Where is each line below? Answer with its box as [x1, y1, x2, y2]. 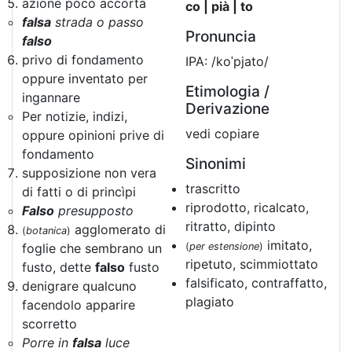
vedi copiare [185, 126, 259, 141]
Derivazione [185, 100, 269, 118]
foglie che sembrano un [22, 240, 162, 256]
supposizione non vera [22, 165, 156, 181]
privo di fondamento [22, 52, 144, 68]
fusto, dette [22, 259, 95, 275]
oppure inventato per [22, 71, 148, 86]
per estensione [189, 240, 259, 252]
